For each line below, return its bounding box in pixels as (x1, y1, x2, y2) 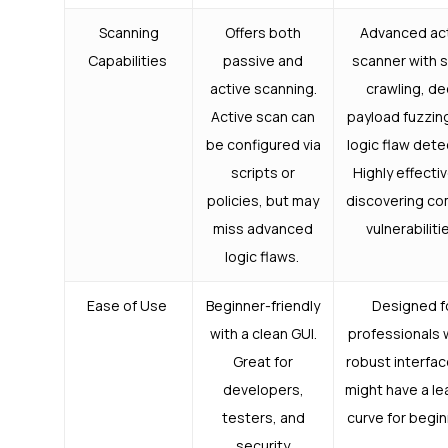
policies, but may (207, 191, 319, 211)
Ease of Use (87, 296, 170, 316)
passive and (223, 51, 303, 71)
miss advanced (213, 219, 313, 239)
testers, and (221, 408, 305, 428)
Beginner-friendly (206, 296, 320, 316)
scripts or (231, 163, 295, 183)
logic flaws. (224, 247, 302, 267)
